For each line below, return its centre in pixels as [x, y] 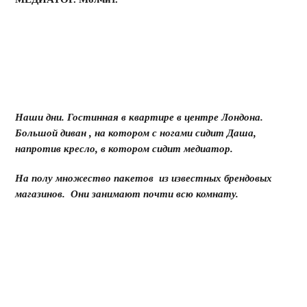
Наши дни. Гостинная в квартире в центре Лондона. [139, 117]
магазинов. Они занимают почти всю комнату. [127, 194]
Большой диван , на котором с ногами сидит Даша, [136, 133]
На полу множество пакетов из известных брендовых [144, 178]
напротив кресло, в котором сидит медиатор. [124, 149]
